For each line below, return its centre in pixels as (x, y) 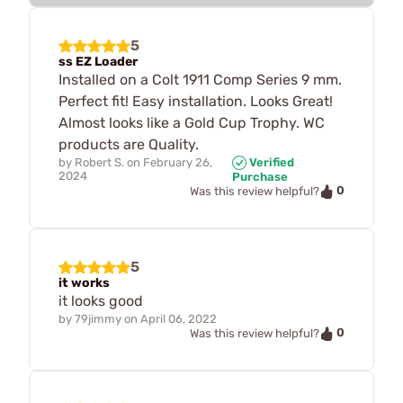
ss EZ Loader (98, 61)
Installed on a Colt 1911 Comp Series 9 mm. (200, 79)
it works (84, 282)
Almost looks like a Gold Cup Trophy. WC (192, 122)
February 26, (178, 162)
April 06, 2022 (179, 318)
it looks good (101, 300)
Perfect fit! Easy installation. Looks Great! (196, 101)
